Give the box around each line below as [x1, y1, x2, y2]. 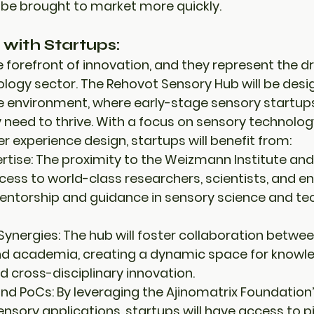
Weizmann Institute [165, 151, 287, 168]
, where [88, 94, 134, 111]
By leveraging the [54, 283, 166, 301]
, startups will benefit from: [126, 132, 292, 149]
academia [13, 245, 78, 263]
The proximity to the [33, 151, 165, 168]
